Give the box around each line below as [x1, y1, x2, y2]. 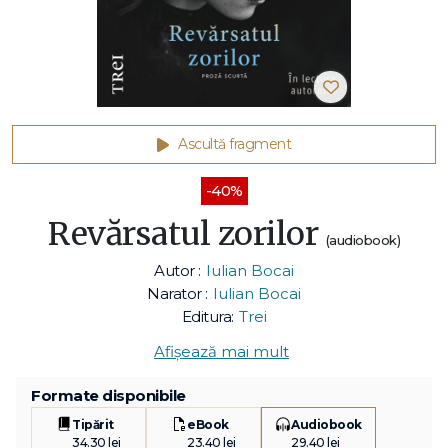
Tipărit [72, 417, 114, 433]
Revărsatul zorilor [48, 214, 326, 255]
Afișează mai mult [154, 342, 289, 362]
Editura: [181, 307, 234, 327]
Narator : [147, 284, 208, 304]
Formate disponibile [31, 386, 186, 406]
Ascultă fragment [178, 135, 292, 154]
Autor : [154, 261, 201, 281]
